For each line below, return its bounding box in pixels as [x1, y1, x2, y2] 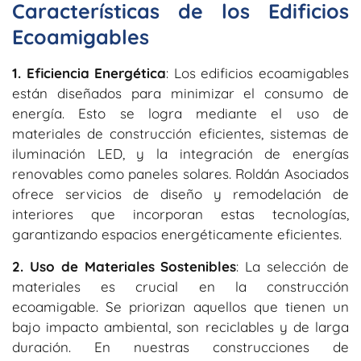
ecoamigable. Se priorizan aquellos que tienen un [12, 297, 349, 315]
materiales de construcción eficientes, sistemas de [12, 125, 349, 143]
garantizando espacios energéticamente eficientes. [12, 226, 342, 243]
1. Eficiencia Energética [12, 64, 167, 82]
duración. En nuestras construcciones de [12, 338, 349, 355]
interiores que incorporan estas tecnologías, [12, 205, 349, 223]
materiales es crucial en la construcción [12, 277, 349, 295]
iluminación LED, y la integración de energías [12, 145, 349, 163]
